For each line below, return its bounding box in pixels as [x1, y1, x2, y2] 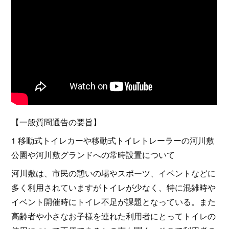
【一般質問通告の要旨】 [11, 116, 102, 128]
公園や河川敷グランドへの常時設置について [11, 148, 175, 161]
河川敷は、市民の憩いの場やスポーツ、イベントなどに [11, 167, 216, 179]
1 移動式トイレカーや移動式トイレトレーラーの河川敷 [11, 134, 215, 146]
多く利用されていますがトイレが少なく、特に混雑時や [11, 181, 216, 193]
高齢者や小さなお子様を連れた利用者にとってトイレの [11, 210, 216, 222]
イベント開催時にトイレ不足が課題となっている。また [11, 195, 216, 208]
